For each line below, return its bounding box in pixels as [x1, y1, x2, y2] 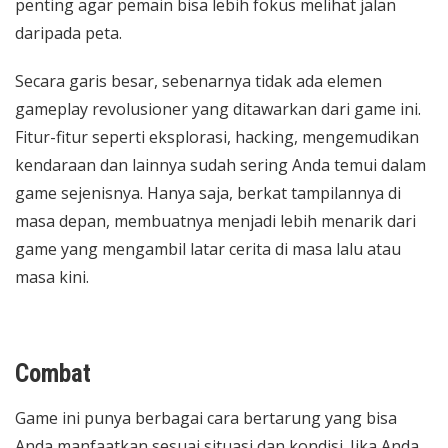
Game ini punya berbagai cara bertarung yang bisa [15, 407, 397, 429]
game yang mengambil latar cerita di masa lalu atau [15, 238, 401, 260]
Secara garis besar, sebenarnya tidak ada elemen [15, 70, 382, 92]
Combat [15, 359, 91, 388]
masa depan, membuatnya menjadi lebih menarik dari [15, 210, 416, 232]
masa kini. [15, 266, 89, 288]
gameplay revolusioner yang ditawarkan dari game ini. [15, 98, 421, 120]
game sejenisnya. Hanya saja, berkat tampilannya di [15, 182, 401, 204]
